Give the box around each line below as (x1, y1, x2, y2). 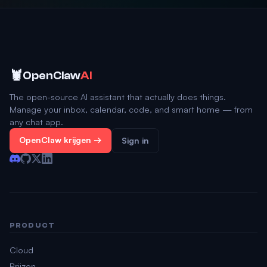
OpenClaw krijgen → (19, 135, 102, 145)
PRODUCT (10, 222, 55, 229)
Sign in (122, 135, 149, 145)
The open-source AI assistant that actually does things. (10, 91, 226, 102)
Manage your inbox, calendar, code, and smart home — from (10, 104, 253, 114)
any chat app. (10, 116, 63, 127)
